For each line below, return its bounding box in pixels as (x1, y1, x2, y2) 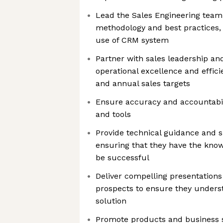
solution (96, 196, 126, 206)
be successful (96, 153, 149, 162)
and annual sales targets (96, 79, 190, 88)
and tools (96, 110, 131, 119)
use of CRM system (96, 35, 169, 45)
